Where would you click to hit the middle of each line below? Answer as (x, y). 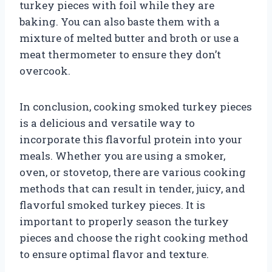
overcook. (45, 70)
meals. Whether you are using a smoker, (122, 155)
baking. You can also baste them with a (120, 21)
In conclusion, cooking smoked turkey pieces (136, 106)
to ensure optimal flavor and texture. (114, 254)
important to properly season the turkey (124, 221)
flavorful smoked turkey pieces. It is (112, 205)
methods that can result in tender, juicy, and (132, 188)
